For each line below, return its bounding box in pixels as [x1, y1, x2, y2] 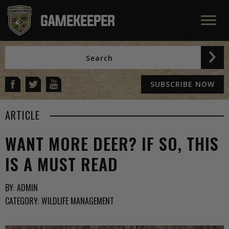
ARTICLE [5, 107, 40, 123]
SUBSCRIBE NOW [150, 79, 215, 89]
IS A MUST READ [5, 152, 118, 176]
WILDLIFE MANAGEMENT [41, 195, 114, 207]
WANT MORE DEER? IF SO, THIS [5, 131, 219, 155]
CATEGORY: [5, 195, 39, 207]
